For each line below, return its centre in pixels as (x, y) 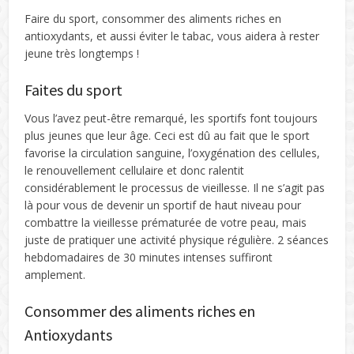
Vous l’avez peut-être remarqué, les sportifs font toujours (171, 118)
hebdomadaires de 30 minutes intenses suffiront (149, 257)
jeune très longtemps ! (82, 53)
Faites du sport (74, 90)
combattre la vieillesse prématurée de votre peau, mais (166, 222)
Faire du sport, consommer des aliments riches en (153, 19)
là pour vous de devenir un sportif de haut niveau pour (163, 205)
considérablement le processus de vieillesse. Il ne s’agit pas (175, 188)
